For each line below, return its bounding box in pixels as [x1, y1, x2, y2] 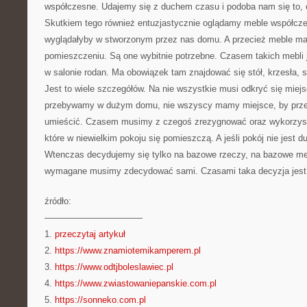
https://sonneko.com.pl [55, 295, 146, 305]
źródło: [45, 196, 71, 206]
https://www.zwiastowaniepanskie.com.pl [55, 278, 217, 288]
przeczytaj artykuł [55, 229, 125, 239]
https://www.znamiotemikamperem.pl [55, 245, 201, 256]
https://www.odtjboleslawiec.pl [55, 262, 173, 272]
